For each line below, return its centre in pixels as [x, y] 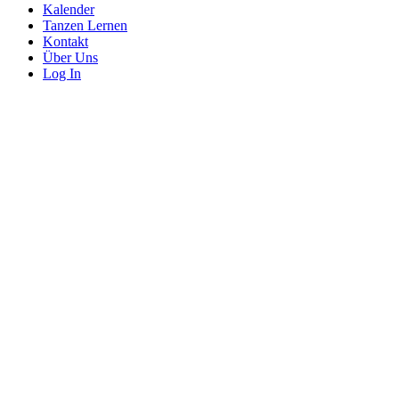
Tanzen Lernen [85, 25]
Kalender [69, 9]
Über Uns [70, 57]
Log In [62, 73]
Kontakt [65, 41]
